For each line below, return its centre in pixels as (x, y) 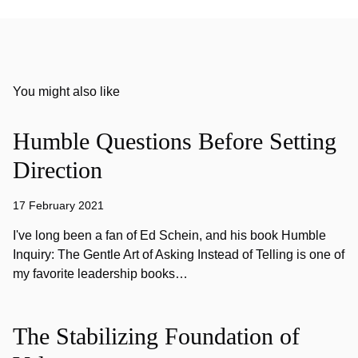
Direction (58, 170)
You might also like (66, 91)
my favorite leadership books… (100, 274)
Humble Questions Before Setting (175, 141)
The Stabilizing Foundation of (156, 336)
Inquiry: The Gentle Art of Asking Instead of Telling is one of (179, 255)
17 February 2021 (58, 205)
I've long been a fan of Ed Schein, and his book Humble (169, 235)
